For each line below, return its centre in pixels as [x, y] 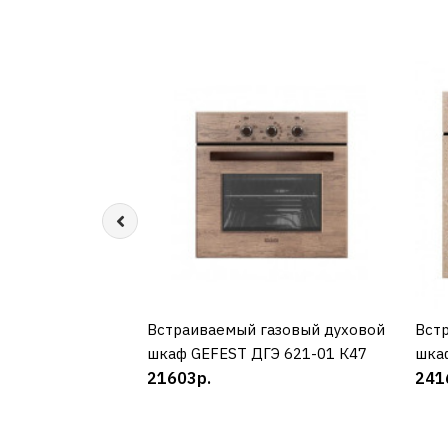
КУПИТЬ [270, 328]
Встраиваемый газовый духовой [266, 329]
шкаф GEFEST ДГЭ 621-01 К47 [257, 353]
